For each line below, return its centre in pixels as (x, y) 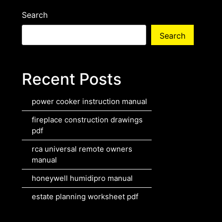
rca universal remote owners (82, 149)
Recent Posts (72, 79)
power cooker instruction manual (89, 102)
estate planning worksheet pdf (85, 197)
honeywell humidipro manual (82, 178)
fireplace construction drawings (87, 120)
